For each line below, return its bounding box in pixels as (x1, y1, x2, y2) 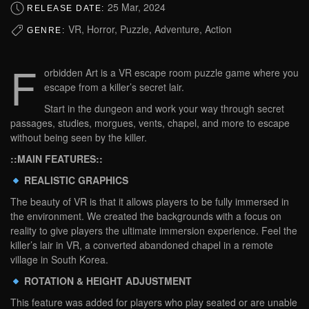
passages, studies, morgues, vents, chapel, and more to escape (10, 116, 290, 130)
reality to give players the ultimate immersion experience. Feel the (10, 223, 297, 238)
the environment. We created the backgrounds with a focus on (10, 209, 281, 223)
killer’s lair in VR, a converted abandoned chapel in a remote (10, 238, 273, 252)
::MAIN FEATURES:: (10, 152, 103, 166)
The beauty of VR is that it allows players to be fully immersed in (10, 195, 289, 209)
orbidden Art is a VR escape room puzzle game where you (44, 66, 299, 80)
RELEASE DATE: (27, 3, 108, 13)
